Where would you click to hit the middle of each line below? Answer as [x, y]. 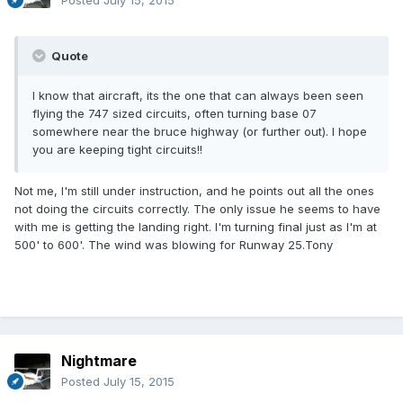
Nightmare [99, 361]
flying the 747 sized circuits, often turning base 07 [175, 114]
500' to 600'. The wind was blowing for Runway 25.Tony [174, 245]
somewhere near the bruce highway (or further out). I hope [200, 132]
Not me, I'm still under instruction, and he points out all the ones [194, 191]
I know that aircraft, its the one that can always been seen [198, 96]
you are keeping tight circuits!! [117, 150]
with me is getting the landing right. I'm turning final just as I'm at [196, 227]
